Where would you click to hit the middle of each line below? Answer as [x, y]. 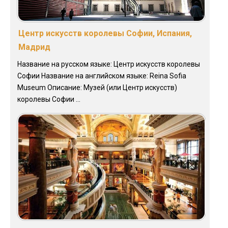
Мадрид [34, 47]
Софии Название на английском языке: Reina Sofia [102, 76]
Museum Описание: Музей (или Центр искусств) [97, 87]
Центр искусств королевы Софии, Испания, [105, 33]
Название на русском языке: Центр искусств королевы [109, 64]
